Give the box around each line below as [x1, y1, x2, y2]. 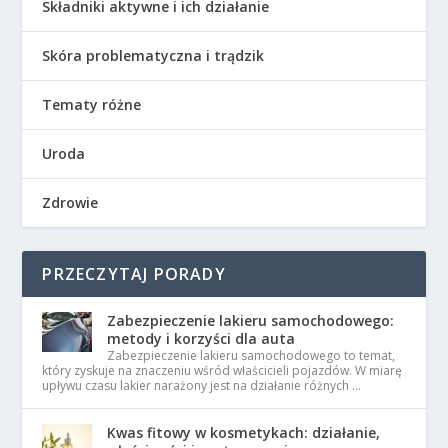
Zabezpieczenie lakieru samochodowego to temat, [107, 347, 396, 364]
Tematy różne [42, 95, 142, 114]
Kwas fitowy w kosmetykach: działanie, [107, 423, 381, 442]
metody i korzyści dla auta [107, 329, 296, 348]
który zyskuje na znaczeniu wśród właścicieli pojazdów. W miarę [42, 362, 403, 379]
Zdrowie [42, 193, 99, 212]
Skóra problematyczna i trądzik [42, 46, 265, 65]
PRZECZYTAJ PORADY [42, 263, 226, 285]
